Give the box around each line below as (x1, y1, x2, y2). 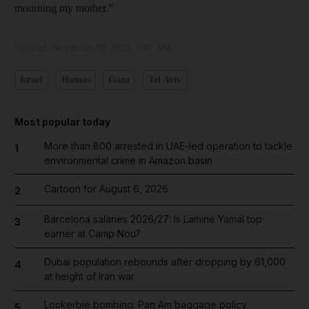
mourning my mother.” (14, 1, 113, 14)
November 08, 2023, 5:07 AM (52, 42, 170, 53)
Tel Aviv (148, 74, 181, 85)
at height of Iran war (43, 270, 134, 282)
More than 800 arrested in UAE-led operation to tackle (43, 139, 292, 152)
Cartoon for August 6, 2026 (43, 182, 168, 195)
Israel (20, 74, 43, 85)
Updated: (14, 42, 52, 53)
